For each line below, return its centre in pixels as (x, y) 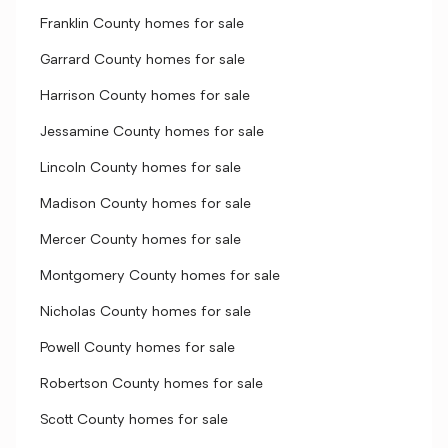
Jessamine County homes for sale (152, 132)
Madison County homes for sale (145, 204)
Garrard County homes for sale (142, 60)
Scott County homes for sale (134, 420)
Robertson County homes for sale (151, 384)
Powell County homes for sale (137, 348)
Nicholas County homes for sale (145, 312)
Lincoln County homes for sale (140, 168)
